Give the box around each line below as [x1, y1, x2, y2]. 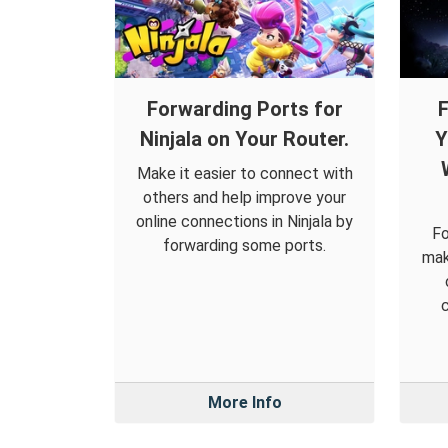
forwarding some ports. [163, 236, 326, 256]
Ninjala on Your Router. [140, 127, 349, 152]
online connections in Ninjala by [136, 212, 353, 232]
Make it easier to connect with [136, 164, 353, 184]
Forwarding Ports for [146, 97, 343, 122]
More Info [207, 393, 282, 413]
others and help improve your [143, 188, 346, 208]
